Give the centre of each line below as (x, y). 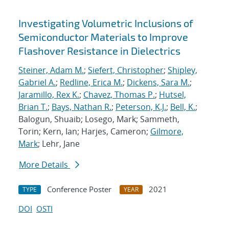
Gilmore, (167, 132)
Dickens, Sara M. (158, 83)
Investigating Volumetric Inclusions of (106, 23)
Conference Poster (79, 189)
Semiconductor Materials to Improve (103, 37)
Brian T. (33, 107)
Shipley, (182, 70)
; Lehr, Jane (59, 144)
